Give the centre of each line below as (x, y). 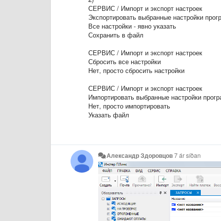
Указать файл (109, 114)
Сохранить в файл (116, 35)
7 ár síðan (188, 155)
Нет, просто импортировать (129, 106)
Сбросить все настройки (125, 61)
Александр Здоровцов (140, 155)
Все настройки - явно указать (132, 26)
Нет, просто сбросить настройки (136, 70)
